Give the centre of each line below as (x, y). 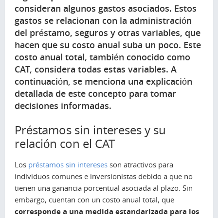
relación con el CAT (65, 143)
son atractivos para (140, 164)
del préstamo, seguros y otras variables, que (108, 32)
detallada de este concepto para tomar (95, 93)
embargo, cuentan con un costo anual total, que (94, 199)
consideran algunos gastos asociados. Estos (106, 8)
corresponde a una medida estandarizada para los (107, 211)
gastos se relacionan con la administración (103, 20)
